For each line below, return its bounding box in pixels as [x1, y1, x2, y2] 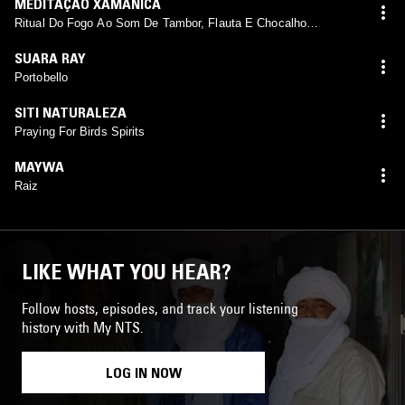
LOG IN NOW [105, 363, 182, 381]
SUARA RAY [14, 48, 86, 67]
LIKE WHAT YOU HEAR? [22, 258, 231, 285]
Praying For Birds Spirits [14, 124, 146, 138]
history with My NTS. [22, 317, 144, 336]
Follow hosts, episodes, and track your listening [22, 298, 298, 317]
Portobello [14, 70, 68, 84]
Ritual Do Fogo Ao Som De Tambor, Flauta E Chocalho [14, 15, 306, 30]
